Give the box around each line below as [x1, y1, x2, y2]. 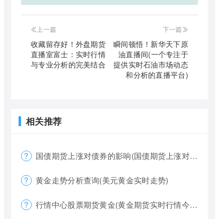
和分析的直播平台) [126, 69, 188, 80]
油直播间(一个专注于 [118, 49, 188, 60]
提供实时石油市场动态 [113, 59, 188, 70]
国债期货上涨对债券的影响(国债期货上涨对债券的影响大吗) [36, 150, 190, 162]
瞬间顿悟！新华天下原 [113, 39, 188, 49]
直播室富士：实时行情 [31, 49, 106, 60]
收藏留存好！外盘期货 [31, 39, 106, 49]
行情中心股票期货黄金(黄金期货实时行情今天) [36, 199, 190, 211]
